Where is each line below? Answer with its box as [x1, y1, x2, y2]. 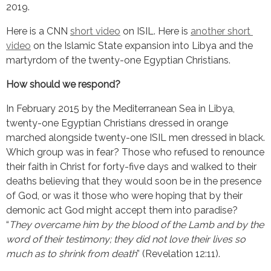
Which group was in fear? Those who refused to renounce [6, 146, 264, 158]
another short [191, 25, 250, 37]
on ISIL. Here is [120, 25, 191, 37]
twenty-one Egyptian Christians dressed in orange [6, 117, 228, 129]
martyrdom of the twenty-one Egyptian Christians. [6, 54, 230, 66]
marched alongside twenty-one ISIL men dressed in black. [6, 131, 265, 143]
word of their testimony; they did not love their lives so [6, 233, 246, 245]
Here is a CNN [6, 25, 70, 37]
